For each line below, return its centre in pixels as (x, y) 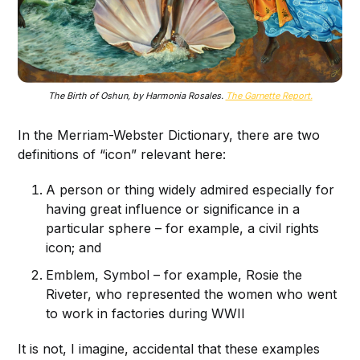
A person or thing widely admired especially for (190, 190)
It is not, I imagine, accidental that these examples (169, 349)
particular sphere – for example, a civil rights (183, 229)
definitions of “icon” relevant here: (122, 155)
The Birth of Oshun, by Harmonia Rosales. (137, 96)
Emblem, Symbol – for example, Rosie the (174, 275)
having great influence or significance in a (173, 209)
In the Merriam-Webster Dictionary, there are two (169, 135)
